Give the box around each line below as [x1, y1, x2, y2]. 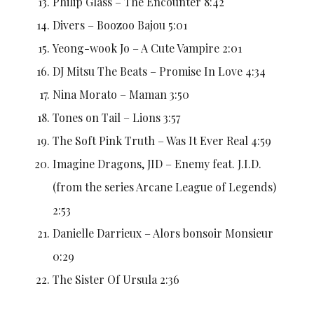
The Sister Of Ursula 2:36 [52, 271, 179, 287]
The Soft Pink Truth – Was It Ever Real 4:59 [52, 132, 271, 148]
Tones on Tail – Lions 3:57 [52, 109, 180, 125]
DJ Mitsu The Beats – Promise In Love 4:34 [52, 63, 266, 78]
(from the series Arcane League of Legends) [52, 179, 276, 194]
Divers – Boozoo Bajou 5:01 [52, 17, 187, 32]
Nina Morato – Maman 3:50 [52, 86, 189, 102]
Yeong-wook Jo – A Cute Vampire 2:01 [52, 40, 242, 55]
